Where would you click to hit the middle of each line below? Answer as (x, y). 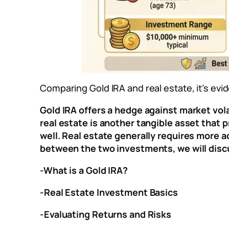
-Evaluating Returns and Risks (106, 214)
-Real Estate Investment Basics (109, 192)
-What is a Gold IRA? (84, 170)
